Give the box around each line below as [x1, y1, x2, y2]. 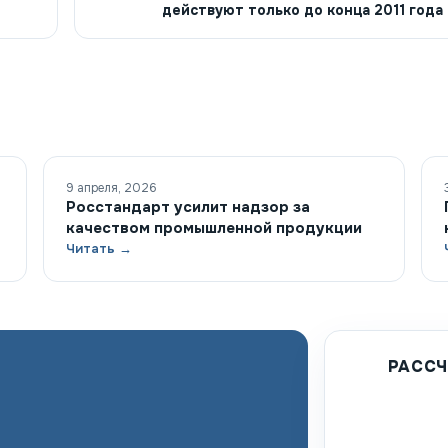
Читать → [66, 239, 133, 257]
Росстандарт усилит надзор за [66, 196, 311, 217]
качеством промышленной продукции [66, 217, 363, 238]
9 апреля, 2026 [66, 179, 158, 196]
